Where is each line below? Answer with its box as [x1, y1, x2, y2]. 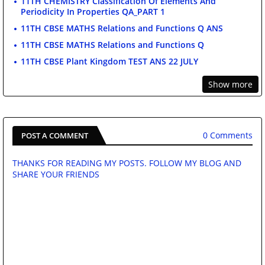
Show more [208, 78, 253, 90]
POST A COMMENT [21, 130, 88, 141]
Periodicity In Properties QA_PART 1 [21, 5, 165, 17]
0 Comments [203, 130, 253, 141]
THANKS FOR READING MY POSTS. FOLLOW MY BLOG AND [12, 157, 241, 169]
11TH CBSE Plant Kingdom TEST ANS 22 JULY [21, 55, 198, 67]
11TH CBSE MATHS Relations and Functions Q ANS [21, 22, 223, 34]
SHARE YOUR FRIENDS [12, 168, 99, 180]
